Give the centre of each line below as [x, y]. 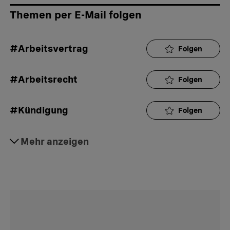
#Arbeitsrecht [44, 80]
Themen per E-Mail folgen [76, 15]
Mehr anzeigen [55, 142]
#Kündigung [39, 110]
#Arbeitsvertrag [49, 49]
